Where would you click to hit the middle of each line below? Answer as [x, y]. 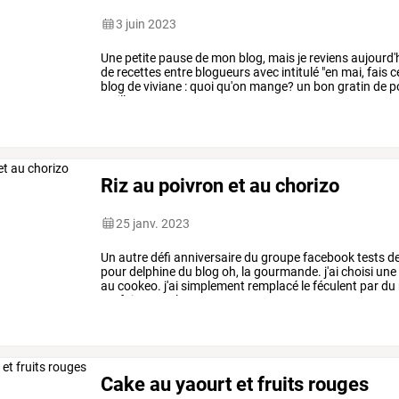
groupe [280, 257]
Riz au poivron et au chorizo [220, 185]
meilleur [122, 100]
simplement [212, 285]
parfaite [123, 300]
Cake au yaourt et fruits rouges [235, 384]
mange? [271, 86]
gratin [353, 86]
